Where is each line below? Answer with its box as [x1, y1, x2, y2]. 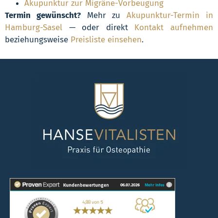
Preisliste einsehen [71, 34, 142, 45]
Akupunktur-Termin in [127, 10, 214, 20]
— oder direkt [62, 22, 135, 33]
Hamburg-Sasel [5, 22, 62, 33]
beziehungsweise [5, 34, 71, 45]
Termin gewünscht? [5, 10, 81, 20]
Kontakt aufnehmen [134, 22, 214, 33]
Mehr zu [80, 10, 127, 20]
